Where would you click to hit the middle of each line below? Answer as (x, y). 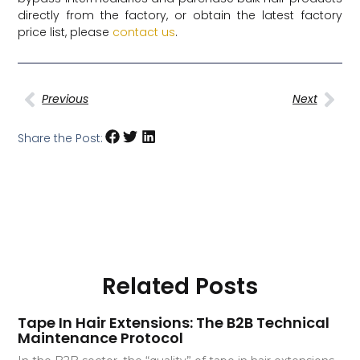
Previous (65, 99)
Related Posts (180, 286)
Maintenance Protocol (101, 337)
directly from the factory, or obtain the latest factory (180, 16)
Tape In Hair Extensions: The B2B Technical (174, 322)
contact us (144, 33)
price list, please (65, 33)
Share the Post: (61, 138)
